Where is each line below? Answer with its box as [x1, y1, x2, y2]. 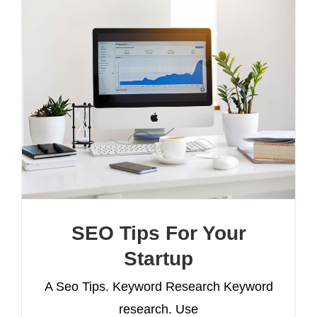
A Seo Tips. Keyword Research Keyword [44, 279, 273, 294]
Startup [124, 247, 193, 270]
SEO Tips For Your [71, 221, 246, 244]
